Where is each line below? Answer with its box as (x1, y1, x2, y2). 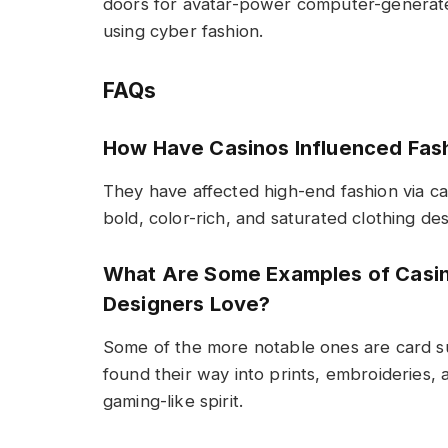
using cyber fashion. (103, 21, 264, 41)
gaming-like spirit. (103, 391, 244, 412)
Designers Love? (103, 292, 271, 317)
